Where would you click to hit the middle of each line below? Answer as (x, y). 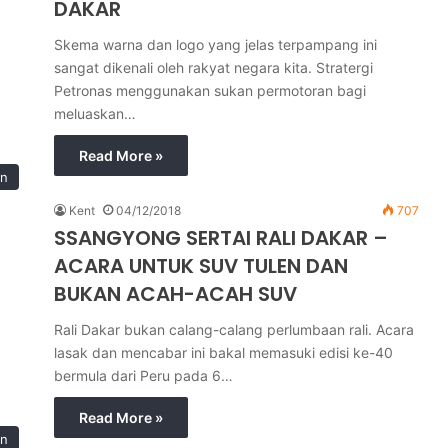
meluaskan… (95, 113)
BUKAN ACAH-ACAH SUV (175, 294)
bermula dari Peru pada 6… (143, 375)
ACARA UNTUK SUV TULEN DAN (201, 266)
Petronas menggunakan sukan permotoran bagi (210, 90)
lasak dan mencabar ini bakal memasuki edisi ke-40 (223, 352)
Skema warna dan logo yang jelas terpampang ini (215, 44)
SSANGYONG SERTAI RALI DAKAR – (221, 238)
